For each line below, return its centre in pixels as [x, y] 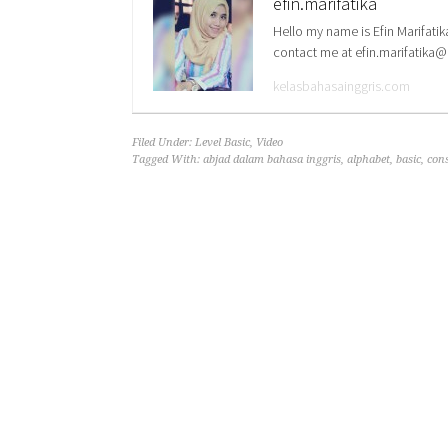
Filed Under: [163, 142]
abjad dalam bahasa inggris [272, 159]
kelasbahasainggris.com [341, 86]
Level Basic [222, 142]
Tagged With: [167, 159]
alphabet [368, 159]
